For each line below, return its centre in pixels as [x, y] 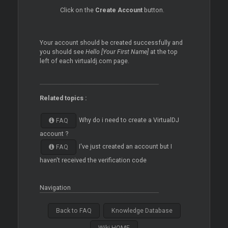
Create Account [119, 10]
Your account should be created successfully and [111, 42]
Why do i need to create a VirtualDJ [128, 120]
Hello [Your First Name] [118, 52]
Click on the [77, 10]
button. [153, 10]
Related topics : [63, 98]
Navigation [55, 188]
